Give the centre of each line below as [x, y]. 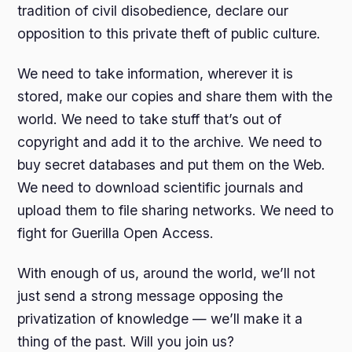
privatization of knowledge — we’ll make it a [160, 319]
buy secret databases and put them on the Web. [172, 165]
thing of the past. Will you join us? [126, 342]
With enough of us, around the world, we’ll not [167, 273]
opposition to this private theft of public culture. [169, 34]
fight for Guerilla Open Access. [116, 233]
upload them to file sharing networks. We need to [176, 211]
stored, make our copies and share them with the [175, 97]
